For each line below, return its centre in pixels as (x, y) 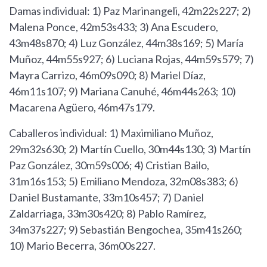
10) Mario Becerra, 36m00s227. (82, 245)
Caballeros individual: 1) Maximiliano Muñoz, (111, 133)
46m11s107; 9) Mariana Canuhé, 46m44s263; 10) (122, 91)
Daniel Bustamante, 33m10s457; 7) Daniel (106, 197)
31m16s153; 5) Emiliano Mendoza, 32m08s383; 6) (124, 181)
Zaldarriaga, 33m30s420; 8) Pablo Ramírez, (108, 213)
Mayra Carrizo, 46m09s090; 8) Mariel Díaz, (107, 75)
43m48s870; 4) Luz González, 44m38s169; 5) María (126, 43)
